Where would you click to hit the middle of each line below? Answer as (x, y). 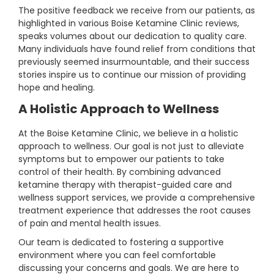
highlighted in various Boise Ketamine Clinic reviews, (129, 24)
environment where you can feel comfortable (117, 255)
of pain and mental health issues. (90, 224)
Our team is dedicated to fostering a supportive (121, 243)
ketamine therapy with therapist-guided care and (125, 185)
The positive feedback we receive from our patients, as (137, 11)
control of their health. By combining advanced (120, 172)
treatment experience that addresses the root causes (135, 211)
